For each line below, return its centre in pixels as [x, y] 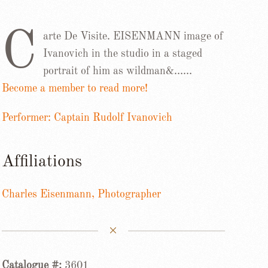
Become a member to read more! [74, 89]
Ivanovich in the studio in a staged [122, 54]
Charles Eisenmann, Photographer [81, 194]
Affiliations [42, 162]
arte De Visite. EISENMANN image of [133, 36]
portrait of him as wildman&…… [117, 71]
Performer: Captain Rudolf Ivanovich [87, 118]
